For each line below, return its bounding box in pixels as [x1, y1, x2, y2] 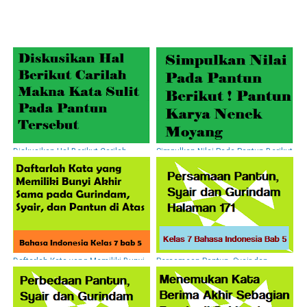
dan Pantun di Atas [13, 275, 85, 285]
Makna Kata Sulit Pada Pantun [13, 156, 126, 166]
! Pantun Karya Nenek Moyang [156, 156, 269, 166]
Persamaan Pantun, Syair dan [156, 256, 268, 266]
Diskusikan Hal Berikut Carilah [13, 146, 127, 156]
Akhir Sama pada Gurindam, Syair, [13, 265, 140, 275]
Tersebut [13, 165, 46, 175]
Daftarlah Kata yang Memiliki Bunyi [13, 256, 145, 266]
